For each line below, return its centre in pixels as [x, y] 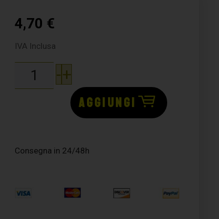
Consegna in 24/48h [52, 150]
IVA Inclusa [35, 46]
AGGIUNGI [108, 102]
